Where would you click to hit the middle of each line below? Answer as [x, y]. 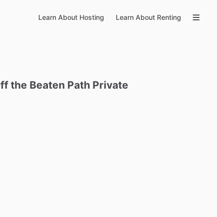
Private [111, 85]
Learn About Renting [148, 17]
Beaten [47, 85]
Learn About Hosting [71, 17]
